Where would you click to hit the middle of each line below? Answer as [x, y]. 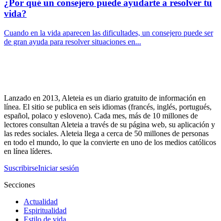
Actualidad [41, 202]
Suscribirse [21, 168]
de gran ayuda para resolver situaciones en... [73, 42]
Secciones [19, 185]
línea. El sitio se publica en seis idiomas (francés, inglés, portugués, [108, 107]
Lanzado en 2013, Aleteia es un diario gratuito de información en [105, 98]
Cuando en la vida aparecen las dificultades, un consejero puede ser [109, 33]
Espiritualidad [45, 211]
